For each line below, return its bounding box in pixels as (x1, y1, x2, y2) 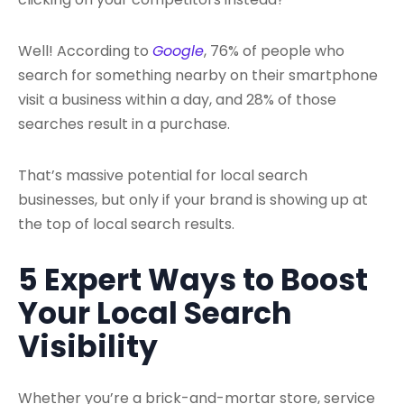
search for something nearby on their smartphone (18, 64, 378, 86)
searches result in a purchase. (18, 113, 230, 134)
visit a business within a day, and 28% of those (18, 88, 336, 110)
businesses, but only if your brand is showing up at (18, 188, 368, 210)
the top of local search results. (18, 213, 234, 234)
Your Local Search (18, 291, 292, 335)
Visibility (18, 325, 164, 368)
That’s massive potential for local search (18, 164, 308, 186)
